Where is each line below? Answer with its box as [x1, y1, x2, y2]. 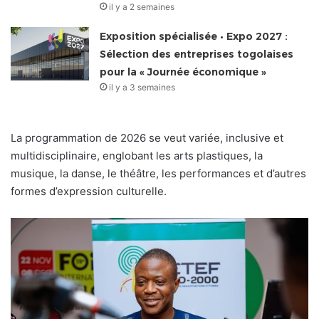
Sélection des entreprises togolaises [100, 48, 294, 61]
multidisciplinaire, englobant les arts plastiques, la [11, 149, 263, 163]
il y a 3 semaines [109, 82, 176, 93]
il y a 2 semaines [109, 1, 175, 13]
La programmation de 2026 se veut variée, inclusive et [11, 131, 283, 145]
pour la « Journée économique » [100, 66, 267, 79]
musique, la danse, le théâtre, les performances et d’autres [11, 167, 306, 181]
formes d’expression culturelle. [11, 184, 167, 199]
